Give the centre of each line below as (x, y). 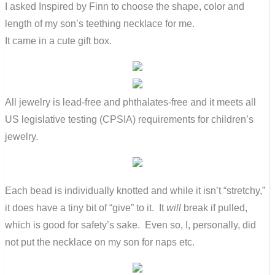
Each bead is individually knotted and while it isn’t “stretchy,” (135, 190)
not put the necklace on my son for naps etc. (100, 242)
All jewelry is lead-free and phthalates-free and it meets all (130, 102)
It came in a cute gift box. (58, 41)
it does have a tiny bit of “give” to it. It (86, 207)
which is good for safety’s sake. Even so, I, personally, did (130, 225)
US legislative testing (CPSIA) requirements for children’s (129, 119)
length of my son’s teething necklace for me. (100, 23)
